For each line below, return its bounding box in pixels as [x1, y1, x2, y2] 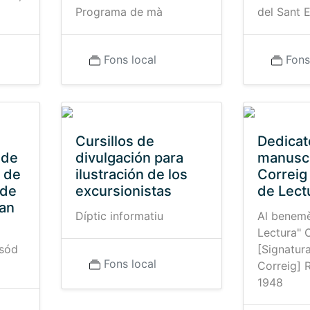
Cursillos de [75, 133, 154, 149]
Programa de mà [75, 5, 163, 19]
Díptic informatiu [75, 209, 163, 223]
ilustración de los [75, 166, 188, 183]
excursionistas [75, 183, 172, 199]
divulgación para [75, 149, 183, 166]
